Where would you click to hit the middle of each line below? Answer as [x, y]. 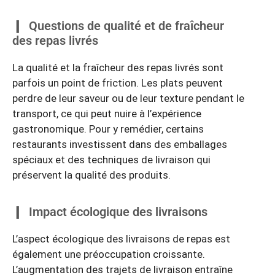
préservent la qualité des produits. [91, 175]
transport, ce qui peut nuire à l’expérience [107, 113]
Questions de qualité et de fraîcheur [126, 25]
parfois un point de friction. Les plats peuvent [118, 83]
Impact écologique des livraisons [118, 212]
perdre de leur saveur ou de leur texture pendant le [128, 98]
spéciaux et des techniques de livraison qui [111, 159]
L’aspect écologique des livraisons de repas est [121, 239]
